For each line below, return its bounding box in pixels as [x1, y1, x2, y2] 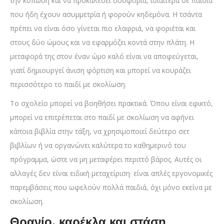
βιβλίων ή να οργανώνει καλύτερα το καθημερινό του [10, 140, 186, 150]
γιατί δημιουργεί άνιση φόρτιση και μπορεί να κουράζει [10, 65, 191, 75]
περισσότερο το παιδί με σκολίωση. [10, 79, 126, 89]
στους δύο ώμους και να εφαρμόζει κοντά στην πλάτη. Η [10, 37, 194, 47]
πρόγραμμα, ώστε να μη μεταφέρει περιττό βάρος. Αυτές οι [10, 154, 201, 164]
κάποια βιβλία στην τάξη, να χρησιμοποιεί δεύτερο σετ [10, 126, 189, 136]
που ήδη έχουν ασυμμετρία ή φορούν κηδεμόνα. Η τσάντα [10, 9, 202, 19]
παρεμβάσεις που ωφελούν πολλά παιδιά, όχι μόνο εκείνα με [10, 182, 212, 192]
